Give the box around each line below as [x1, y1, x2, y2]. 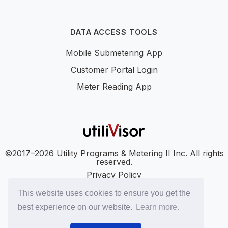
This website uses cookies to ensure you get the [18, 188, 191, 197]
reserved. [96, 156, 132, 167]
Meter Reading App [76, 81, 152, 92]
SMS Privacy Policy [76, 207, 152, 218]
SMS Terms [91, 194, 137, 205]
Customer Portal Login [70, 64, 158, 75]
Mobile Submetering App [66, 47, 162, 58]
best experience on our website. [18, 203, 135, 212]
